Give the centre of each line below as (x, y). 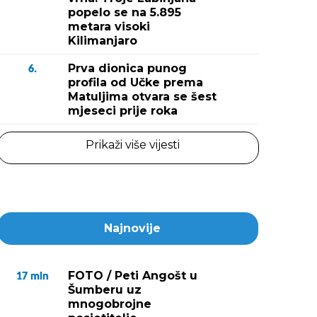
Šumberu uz (105, 290)
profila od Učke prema (136, 82)
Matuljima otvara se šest (142, 97)
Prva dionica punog (127, 68)
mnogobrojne (110, 304)
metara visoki (109, 27)
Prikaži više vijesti (132, 145)
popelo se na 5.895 (125, 12)
